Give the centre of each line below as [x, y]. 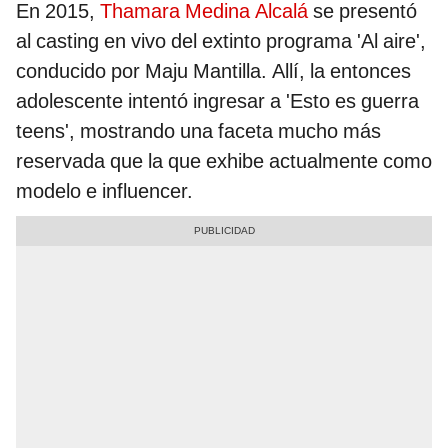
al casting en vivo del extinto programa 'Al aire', [221, 40]
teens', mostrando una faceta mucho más [198, 130]
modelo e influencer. [104, 190]
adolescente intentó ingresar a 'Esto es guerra [217, 100]
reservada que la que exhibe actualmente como [224, 160]
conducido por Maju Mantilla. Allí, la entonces [213, 70]
